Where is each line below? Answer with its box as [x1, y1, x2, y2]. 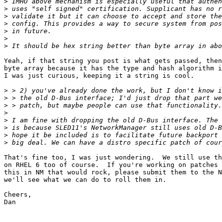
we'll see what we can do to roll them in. [4, 176, 166, 184]
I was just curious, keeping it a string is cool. [4, 72, 194, 80]
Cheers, [4, 191, 32, 199]
